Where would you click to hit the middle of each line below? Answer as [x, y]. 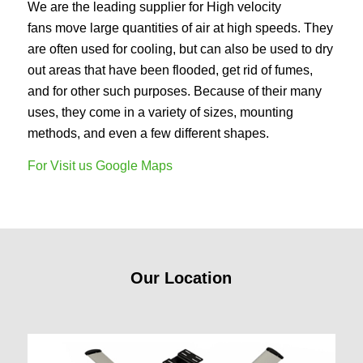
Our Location [181, 278]
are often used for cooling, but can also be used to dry [180, 49]
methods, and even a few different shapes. [148, 134]
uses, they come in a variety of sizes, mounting [160, 113]
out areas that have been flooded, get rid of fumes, [170, 70]
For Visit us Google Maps [100, 165]
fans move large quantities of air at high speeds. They [180, 28]
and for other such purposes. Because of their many [174, 92]
